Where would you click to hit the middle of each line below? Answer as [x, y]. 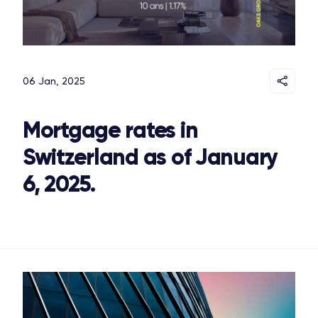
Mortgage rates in [110, 130]
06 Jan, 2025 [54, 81]
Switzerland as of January [150, 157]
